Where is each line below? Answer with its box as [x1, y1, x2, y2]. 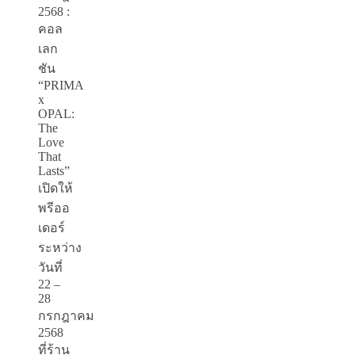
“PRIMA [38, 78, 83, 93]
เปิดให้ [38, 181, 73, 196]
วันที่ [38, 261, 63, 275]
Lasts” [38, 164, 70, 178]
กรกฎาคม [38, 309, 94, 323]
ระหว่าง [38, 241, 82, 255]
